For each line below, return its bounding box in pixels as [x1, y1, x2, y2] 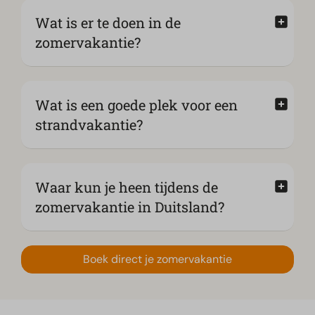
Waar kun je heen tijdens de [35, 178, 218, 197]
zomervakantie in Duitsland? [35, 198, 224, 217]
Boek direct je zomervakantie [83, 252, 232, 267]
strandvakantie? [35, 115, 143, 134]
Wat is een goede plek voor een [35, 96, 238, 115]
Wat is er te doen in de [35, 13, 181, 32]
